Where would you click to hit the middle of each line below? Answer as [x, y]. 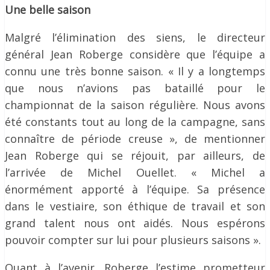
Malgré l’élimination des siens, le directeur [135, 37]
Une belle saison [48, 10]
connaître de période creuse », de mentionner [135, 139]
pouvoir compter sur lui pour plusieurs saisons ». [133, 240]
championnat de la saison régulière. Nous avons [135, 105]
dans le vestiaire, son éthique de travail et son [135, 206]
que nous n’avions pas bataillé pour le [135, 88]
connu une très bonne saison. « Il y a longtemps [135, 71]
